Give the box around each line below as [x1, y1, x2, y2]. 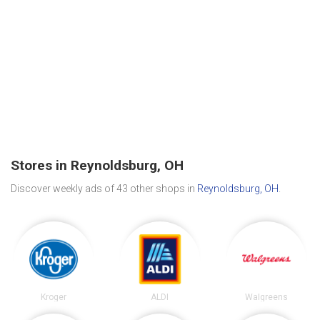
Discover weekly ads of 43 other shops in [11, 183, 197, 195]
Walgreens [245, 292, 289, 303]
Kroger [40, 292, 66, 303]
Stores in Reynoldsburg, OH [11, 156, 184, 174]
